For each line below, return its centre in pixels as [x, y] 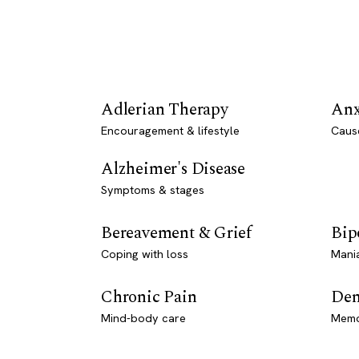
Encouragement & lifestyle [170, 130]
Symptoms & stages [153, 190]
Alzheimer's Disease [173, 169]
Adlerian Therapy [165, 109]
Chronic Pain [149, 297]
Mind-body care [143, 318]
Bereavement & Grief [177, 233]
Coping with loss [145, 254]
